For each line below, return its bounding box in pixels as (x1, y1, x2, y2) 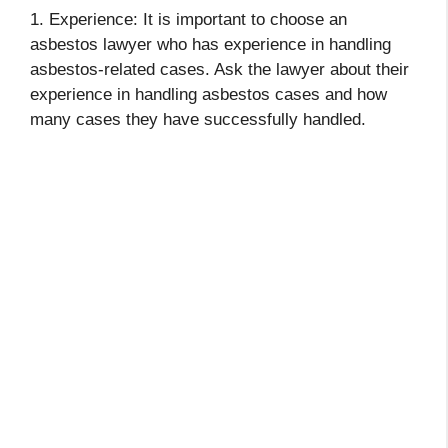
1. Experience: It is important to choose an (30, 10, 347, 29)
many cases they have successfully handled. (30, 110, 366, 129)
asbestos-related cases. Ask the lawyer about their (30, 60, 409, 79)
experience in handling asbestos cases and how (30, 85, 387, 104)
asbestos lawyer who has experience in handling (30, 35, 391, 54)
